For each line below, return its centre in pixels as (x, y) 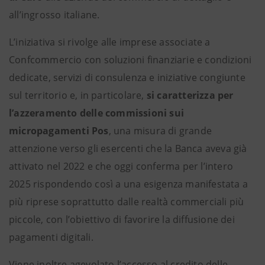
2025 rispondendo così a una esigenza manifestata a (129, 184)
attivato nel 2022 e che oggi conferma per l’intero (121, 166)
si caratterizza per (190, 95)
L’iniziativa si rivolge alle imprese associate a (110, 42)
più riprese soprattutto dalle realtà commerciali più (127, 202)
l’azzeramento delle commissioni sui (96, 113)
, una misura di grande (160, 131)
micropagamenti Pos (59, 131)
